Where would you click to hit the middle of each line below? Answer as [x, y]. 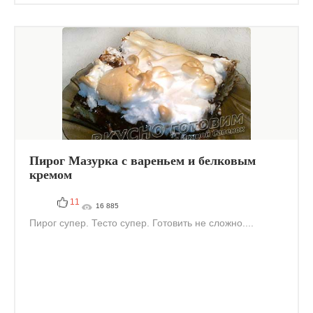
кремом [51, 175]
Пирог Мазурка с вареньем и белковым [143, 161]
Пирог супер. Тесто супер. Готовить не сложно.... [141, 223]
